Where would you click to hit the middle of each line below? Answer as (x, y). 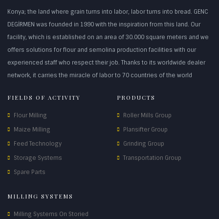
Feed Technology (38, 144)
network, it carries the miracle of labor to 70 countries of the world (100, 75)
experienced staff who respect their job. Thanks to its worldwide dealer (106, 63)
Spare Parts (30, 172)
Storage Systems (38, 158)
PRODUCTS (136, 97)
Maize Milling (32, 130)
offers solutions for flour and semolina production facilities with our (102, 50)
